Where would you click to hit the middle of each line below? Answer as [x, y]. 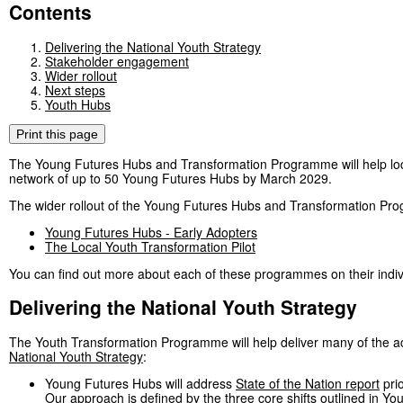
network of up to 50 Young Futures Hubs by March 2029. [172, 178]
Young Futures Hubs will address [140, 383]
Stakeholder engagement [117, 61]
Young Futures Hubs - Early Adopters [151, 232]
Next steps [75, 90]
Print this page [57, 134]
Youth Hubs [78, 104]
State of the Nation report [308, 383]
